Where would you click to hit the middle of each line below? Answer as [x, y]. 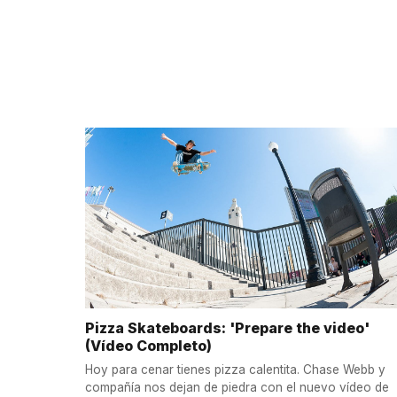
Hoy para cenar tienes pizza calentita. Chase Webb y [235, 369]
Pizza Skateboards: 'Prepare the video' [227, 328]
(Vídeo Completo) [148, 346]
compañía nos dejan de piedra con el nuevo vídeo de [237, 387]
